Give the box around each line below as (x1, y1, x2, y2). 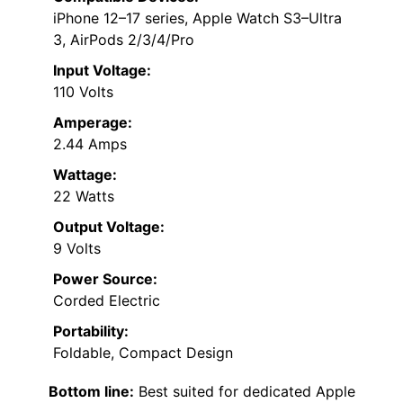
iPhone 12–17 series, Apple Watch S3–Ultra (53, 9, 342, 28)
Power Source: (53, 270, 157, 289)
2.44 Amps (53, 135, 127, 154)
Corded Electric (53, 291, 160, 310)
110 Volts (53, 83, 113, 102)
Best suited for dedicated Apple (134, 382, 355, 401)
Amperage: (53, 113, 132, 132)
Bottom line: (49, 382, 134, 401)
